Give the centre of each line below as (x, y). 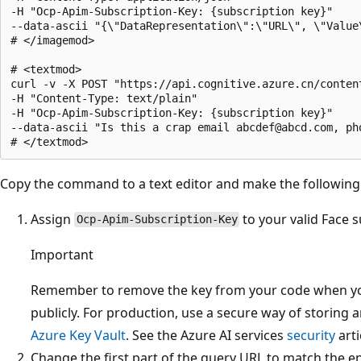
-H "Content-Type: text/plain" (104, 98)
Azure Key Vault (78, 335)
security (311, 335)
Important (62, 254)
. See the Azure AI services (206, 335)
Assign (52, 219)
